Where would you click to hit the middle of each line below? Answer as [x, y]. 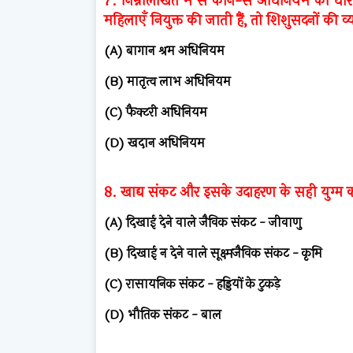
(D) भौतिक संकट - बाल [163, 314]
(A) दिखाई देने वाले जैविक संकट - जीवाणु [203, 222]
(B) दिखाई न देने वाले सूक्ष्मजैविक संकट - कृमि [213, 253]
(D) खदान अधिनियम [154, 143]
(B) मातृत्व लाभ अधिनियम [167, 81]
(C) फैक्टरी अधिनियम [156, 112]
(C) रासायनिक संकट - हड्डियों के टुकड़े [192, 284]
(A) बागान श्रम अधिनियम [164, 50]
